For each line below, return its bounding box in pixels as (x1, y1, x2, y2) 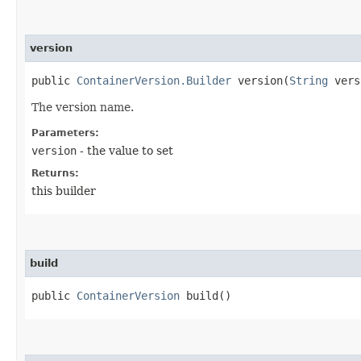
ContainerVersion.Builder (77, 73, 231, 87)
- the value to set (77, 143, 173, 157)
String (289, 73, 328, 87)
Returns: (31, 167, 79, 179)
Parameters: (31, 127, 99, 139)
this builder (31, 184, 96, 197)
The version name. (31, 100, 134, 114)
